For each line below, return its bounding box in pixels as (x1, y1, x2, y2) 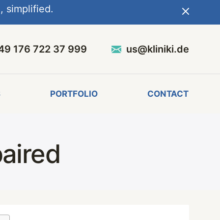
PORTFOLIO (50, 89, 98, 99)
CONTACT (147, 89, 189, 99)
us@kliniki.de (126, 43, 189, 55)
